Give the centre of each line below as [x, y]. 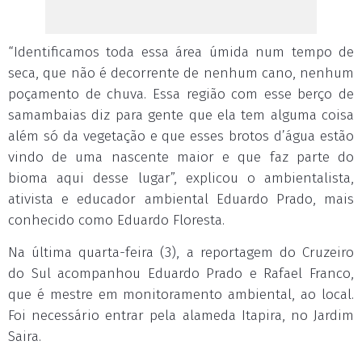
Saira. [25, 337]
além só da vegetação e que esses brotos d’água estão [181, 136]
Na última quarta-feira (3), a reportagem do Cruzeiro [181, 253]
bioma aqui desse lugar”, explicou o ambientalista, [181, 178]
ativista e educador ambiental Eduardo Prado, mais [181, 199]
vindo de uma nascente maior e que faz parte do [181, 157]
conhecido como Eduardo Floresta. [116, 220]
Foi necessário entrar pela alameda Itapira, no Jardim [181, 316]
